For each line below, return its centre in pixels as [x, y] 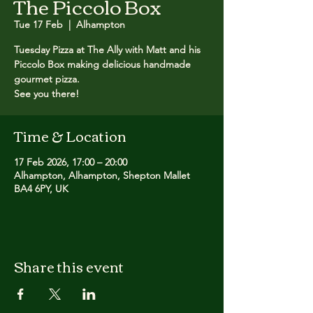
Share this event [69, 266]
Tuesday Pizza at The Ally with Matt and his [107, 50]
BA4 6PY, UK [41, 189]
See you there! [46, 94]
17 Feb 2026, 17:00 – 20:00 [71, 162]
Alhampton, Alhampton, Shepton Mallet [102, 175]
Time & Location [70, 135]
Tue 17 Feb [38, 24]
